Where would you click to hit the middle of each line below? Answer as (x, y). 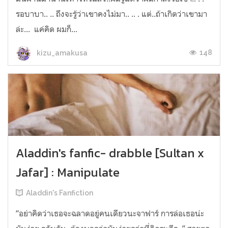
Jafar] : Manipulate (68, 173)
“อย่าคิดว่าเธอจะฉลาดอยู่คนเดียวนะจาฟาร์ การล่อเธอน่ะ (110, 213)
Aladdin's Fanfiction (60, 193)
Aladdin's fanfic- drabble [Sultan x (110, 153)
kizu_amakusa (61, 53)
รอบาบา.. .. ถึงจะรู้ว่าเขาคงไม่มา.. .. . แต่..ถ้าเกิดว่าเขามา (111, 14)
